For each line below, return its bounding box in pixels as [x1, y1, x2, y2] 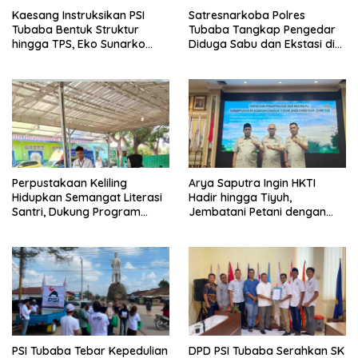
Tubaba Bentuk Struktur [12, 22, 139, 37]
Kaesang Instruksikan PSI [12, 7, 145, 22]
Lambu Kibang [189, 50, 266, 66]
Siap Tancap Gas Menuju [12, 50, 143, 66]
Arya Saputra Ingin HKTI [189, 175, 316, 190]
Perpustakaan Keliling [12, 175, 127, 190]
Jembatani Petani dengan [189, 204, 326, 219]
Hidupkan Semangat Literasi [12, 189, 162, 205]
